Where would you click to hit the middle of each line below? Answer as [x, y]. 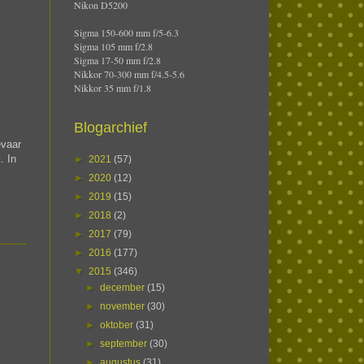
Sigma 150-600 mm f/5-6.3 [126, 33]
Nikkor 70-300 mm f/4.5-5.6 [129, 74]
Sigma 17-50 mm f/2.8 [117, 61]
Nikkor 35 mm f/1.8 [113, 88]
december [124, 288]
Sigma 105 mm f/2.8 [113, 47]
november [124, 307]
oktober [118, 325]
